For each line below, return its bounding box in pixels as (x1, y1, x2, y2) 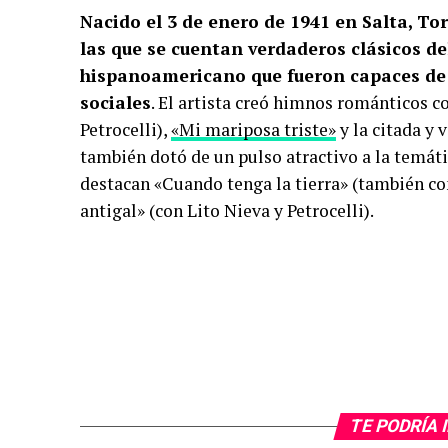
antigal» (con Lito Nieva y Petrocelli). (80, 199, 374, 223)
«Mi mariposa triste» (171, 118, 336, 142)
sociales (80, 91, 151, 115)
